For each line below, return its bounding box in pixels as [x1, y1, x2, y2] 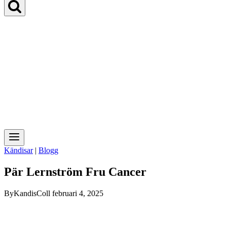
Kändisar [4, 146, 33, 155]
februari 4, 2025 [52, 188, 103, 198]
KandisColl [14, 188, 50, 198]
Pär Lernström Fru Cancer [4, 165, 146, 178]
